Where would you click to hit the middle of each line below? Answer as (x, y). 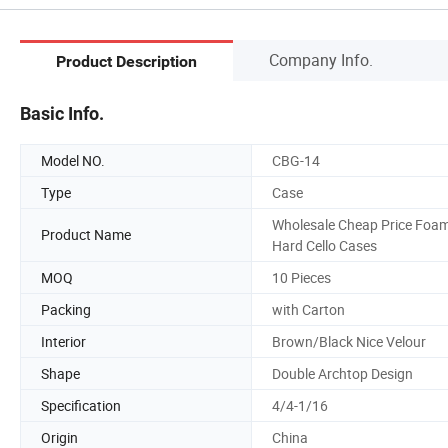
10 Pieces (301, 277)
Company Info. (321, 59)
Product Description (126, 62)
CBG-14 (296, 160)
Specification (81, 405)
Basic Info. (62, 113)
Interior (63, 341)
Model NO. (73, 160)
